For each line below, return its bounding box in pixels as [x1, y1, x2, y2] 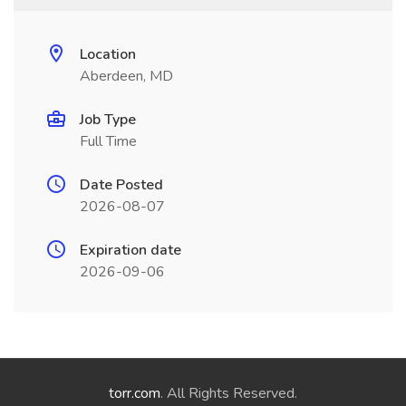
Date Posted [80, 175, 163, 195]
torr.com [109, 383, 160, 403]
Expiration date [80, 240, 181, 260]
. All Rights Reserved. [160, 383, 297, 403]
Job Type [80, 110, 136, 130]
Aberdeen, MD [80, 66, 173, 86]
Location [80, 44, 136, 64]
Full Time [80, 131, 137, 151]
